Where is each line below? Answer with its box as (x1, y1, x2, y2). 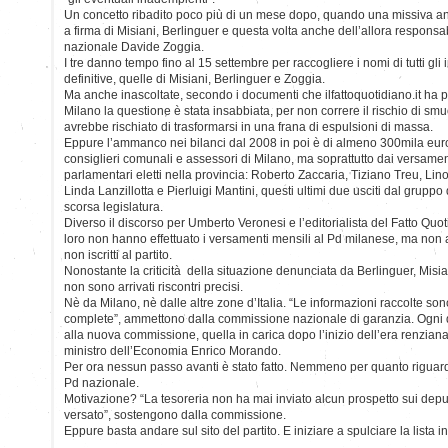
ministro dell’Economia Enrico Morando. (64, 343, 281, 358)
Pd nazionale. (64, 375, 139, 390)
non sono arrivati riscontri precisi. (64, 279, 243, 294)
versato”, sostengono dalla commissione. (64, 407, 286, 422)
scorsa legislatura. (64, 199, 163, 214)
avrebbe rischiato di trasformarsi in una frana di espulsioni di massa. (64, 119, 433, 134)
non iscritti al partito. (64, 247, 172, 262)
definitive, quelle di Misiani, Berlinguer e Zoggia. (64, 71, 325, 86)
